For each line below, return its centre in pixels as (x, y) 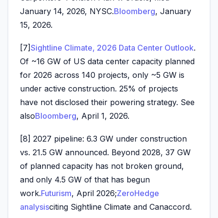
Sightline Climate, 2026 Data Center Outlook (112, 47)
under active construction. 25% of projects (99, 88)
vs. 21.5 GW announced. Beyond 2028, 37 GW (105, 152)
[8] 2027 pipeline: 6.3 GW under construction (103, 139)
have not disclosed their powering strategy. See (107, 102)
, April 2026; (94, 193)
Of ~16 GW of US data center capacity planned (107, 61)
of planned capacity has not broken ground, (102, 166)
